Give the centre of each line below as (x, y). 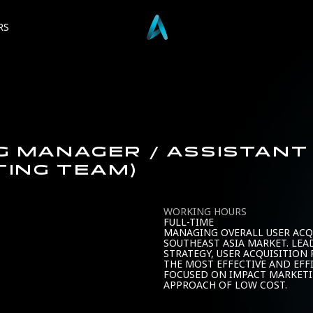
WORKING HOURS (205, 212)
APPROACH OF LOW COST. (225, 285)
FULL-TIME (189, 223)
